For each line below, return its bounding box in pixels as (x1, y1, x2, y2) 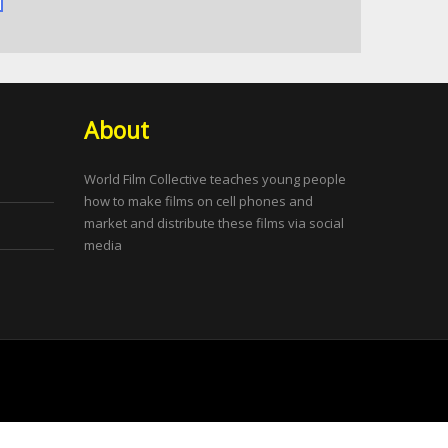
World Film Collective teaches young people (83, 170, 346, 188)
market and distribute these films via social (83, 214, 344, 232)
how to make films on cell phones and (83, 192, 313, 210)
